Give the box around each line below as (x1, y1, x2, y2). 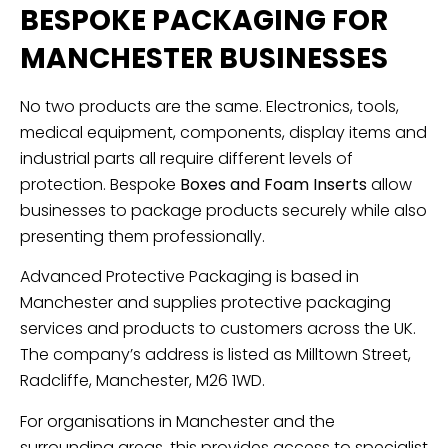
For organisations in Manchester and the (20, 409, 335, 433)
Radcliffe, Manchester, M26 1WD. (20, 369, 265, 393)
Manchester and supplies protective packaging (20, 291, 391, 315)
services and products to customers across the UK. (20, 317, 416, 341)
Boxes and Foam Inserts (180, 172, 367, 196)
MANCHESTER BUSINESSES (20, 38, 388, 78)
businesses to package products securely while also (20, 198, 427, 222)
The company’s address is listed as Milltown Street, (20, 343, 411, 367)
